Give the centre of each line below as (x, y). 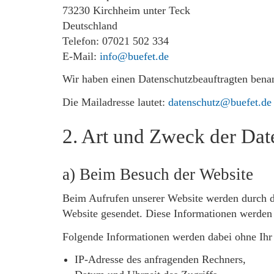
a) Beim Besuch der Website (158, 174)
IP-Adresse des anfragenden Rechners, (160, 259)
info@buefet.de (134, 56)
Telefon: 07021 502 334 (116, 41)
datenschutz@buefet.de (220, 102)
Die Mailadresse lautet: (115, 102)
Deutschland (90, 25)
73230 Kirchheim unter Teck (126, 10)
